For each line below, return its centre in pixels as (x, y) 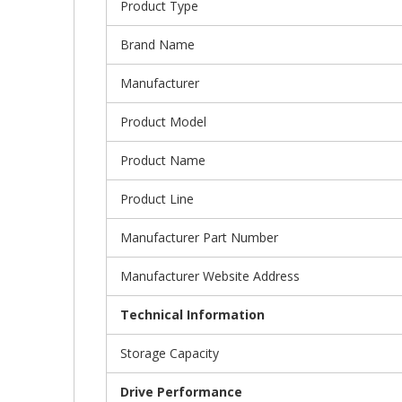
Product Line (157, 198)
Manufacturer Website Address (210, 275)
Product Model (163, 121)
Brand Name (157, 44)
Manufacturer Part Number (199, 237)
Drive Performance (181, 391)
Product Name (163, 160)
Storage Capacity (170, 353)
